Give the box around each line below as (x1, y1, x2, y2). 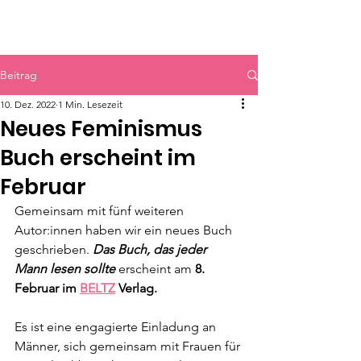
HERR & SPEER (40, 15, 134, 37)
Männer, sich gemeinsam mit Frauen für (15, 338, 243, 354)
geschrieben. (15, 242, 93, 257)
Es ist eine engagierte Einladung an (15, 319, 219, 334)
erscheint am (115, 261, 195, 276)
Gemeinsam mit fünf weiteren (15, 203, 187, 218)
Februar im (15, 280, 80, 296)
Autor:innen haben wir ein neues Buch (15, 222, 235, 238)
